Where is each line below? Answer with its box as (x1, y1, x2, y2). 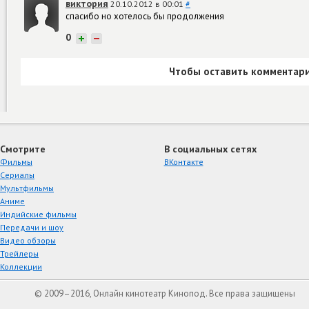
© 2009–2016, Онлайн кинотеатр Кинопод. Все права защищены (34, 287, 295, 299)
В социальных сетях (163, 142, 257, 155)
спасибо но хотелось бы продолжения (66, 10, 224, 22)
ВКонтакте (163, 156, 203, 167)
